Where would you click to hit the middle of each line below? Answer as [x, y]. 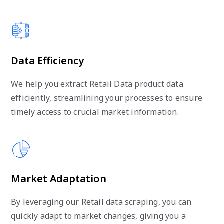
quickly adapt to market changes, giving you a [99, 216]
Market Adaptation [59, 178]
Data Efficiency [47, 60]
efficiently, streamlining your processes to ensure [107, 98]
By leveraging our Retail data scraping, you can [101, 202]
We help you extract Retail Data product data [97, 84]
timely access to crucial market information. [95, 112]
